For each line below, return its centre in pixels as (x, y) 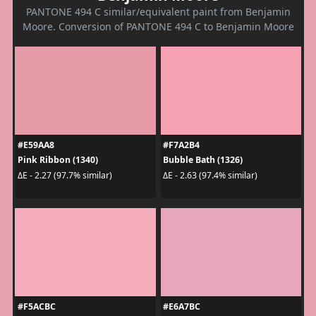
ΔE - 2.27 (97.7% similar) (65, 175)
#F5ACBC (36, 307)
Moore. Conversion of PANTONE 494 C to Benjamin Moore (158, 27)
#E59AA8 (36, 145)
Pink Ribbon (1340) (57, 160)
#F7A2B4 (181, 145)
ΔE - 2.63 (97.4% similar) (210, 175)
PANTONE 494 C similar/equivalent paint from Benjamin (158, 12)
